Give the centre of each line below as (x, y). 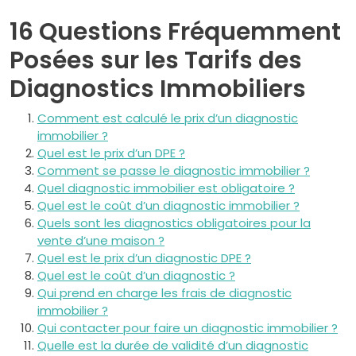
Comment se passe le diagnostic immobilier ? (174, 170)
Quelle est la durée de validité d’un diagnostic (173, 345)
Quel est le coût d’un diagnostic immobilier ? (168, 205)
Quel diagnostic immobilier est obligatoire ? (166, 188)
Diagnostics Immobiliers (158, 89)
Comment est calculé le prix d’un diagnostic (168, 118)
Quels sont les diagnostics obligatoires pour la (174, 223)
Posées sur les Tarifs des (156, 60)
